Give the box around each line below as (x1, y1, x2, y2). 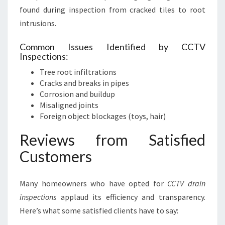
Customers (20, 147, 92, 165)
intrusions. (20, 18, 56, 28)
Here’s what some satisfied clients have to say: (20, 205, 178, 215)
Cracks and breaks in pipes (40, 78, 129, 88)
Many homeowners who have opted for (20, 178, 168, 188)
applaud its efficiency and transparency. (56, 192, 205, 202)
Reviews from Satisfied (20, 131, 205, 149)
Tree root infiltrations (40, 67, 117, 77)
